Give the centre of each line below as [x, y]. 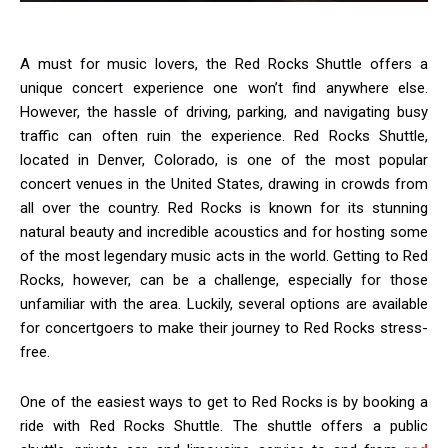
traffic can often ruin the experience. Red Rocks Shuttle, [224, 136]
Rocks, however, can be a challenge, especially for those [224, 280]
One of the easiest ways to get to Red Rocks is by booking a [224, 402]
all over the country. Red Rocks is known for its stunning [224, 208]
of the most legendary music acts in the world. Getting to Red [224, 256]
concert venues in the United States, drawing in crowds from [224, 184]
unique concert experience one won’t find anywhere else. [224, 88]
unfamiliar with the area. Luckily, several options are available [224, 304]
